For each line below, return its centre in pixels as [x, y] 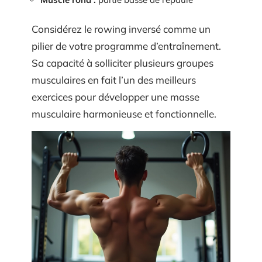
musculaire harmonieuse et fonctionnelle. [124, 114]
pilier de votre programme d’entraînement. [126, 46]
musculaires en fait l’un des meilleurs [114, 80]
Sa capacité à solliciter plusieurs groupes [123, 63]
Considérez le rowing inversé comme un [121, 29]
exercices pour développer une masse [116, 97]
